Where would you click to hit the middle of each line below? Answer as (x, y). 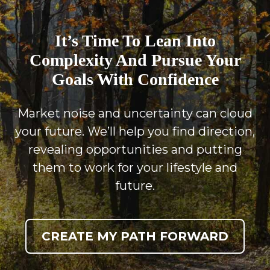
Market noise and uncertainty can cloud (135, 113)
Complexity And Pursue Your (135, 60)
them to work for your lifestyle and (135, 167)
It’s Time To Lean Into (135, 40)
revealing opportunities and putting (135, 149)
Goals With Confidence (135, 79)
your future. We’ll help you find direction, (135, 131)
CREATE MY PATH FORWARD (135, 236)
